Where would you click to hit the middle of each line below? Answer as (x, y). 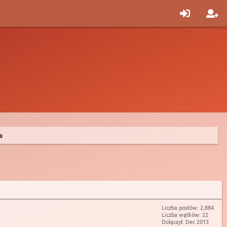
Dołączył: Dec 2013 (185, 221)
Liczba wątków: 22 (185, 214)
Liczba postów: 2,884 (188, 207)
